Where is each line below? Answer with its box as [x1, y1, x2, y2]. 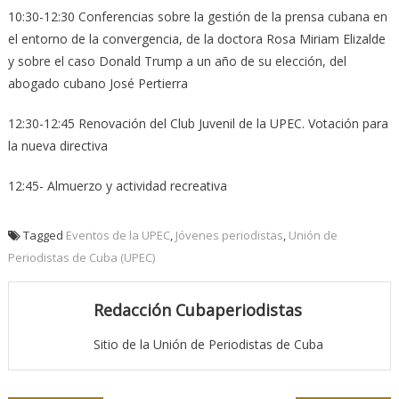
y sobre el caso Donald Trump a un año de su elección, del [7, 53, 346, 70]
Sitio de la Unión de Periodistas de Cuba [93, 336, 323, 354]
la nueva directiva [7, 137, 108, 155]
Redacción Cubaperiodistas [93, 299, 302, 322]
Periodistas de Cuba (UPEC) [7, 249, 155, 266]
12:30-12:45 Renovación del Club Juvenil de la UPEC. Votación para [7, 115, 388, 133]
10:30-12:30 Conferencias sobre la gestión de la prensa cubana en [7, 8, 387, 26]
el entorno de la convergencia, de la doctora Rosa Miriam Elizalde [7, 30, 386, 48]
